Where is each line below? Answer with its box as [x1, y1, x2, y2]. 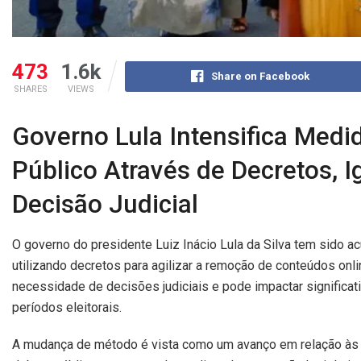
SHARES [13, 84, 48, 95]
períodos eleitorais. [12, 300, 122, 315]
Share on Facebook [211, 70, 310, 83]
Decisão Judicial [12, 189, 198, 220]
